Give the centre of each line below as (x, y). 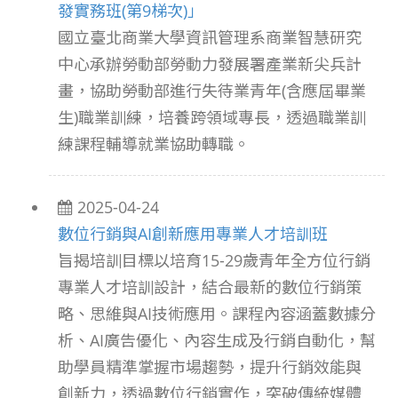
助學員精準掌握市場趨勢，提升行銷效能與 (210, 367)
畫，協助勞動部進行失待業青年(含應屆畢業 (212, 91)
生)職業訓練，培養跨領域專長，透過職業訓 (212, 117)
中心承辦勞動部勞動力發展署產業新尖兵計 (210, 64)
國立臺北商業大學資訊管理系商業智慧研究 (210, 37)
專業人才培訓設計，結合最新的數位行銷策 (210, 287)
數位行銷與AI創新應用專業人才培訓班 (193, 234)
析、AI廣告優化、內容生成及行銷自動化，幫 (217, 340)
